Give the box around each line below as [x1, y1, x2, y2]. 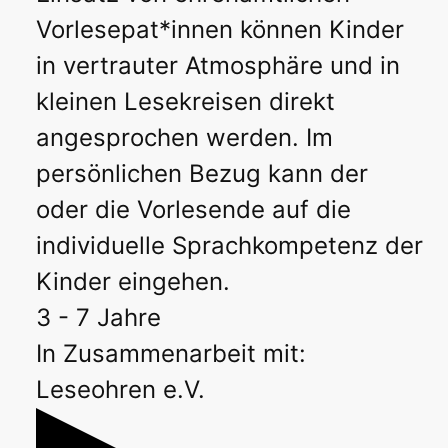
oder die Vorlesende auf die [36, 194, 351, 224]
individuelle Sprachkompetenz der [36, 230, 423, 260]
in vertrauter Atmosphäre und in [36, 50, 400, 80]
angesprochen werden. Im [36, 122, 333, 152]
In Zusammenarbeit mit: [36, 338, 306, 368]
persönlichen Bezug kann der [36, 158, 368, 188]
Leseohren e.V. [36, 374, 205, 404]
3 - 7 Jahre [36, 302, 161, 332]
